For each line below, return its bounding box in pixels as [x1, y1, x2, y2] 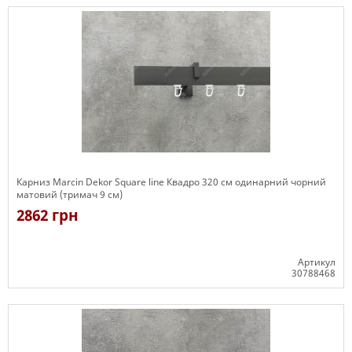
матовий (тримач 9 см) [16, 188, 123, 201]
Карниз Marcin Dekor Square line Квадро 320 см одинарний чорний [16, 175, 326, 189]
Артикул [298, 255, 335, 269]
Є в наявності [16, 288, 80, 302]
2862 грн [16, 205, 79, 225]
